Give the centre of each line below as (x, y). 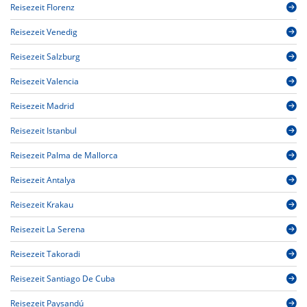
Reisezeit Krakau (42, 205)
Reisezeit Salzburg (45, 57)
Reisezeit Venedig (44, 32)
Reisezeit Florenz (42, 8)
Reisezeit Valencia (45, 82)
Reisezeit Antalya (43, 180)
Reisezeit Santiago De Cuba (63, 279)
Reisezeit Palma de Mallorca (64, 156)
